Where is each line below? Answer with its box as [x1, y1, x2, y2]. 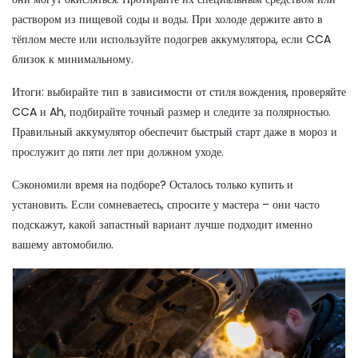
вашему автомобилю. [12, 237, 113, 253]
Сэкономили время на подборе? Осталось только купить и [12, 177, 293, 193]
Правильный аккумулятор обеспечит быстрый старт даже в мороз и [12, 124, 337, 140]
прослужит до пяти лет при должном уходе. [12, 144, 224, 160]
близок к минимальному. [12, 51, 133, 67]
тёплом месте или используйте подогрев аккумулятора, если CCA [12, 31, 331, 47]
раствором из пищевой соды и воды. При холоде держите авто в [12, 11, 323, 27]
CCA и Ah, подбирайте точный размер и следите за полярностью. [12, 104, 331, 120]
